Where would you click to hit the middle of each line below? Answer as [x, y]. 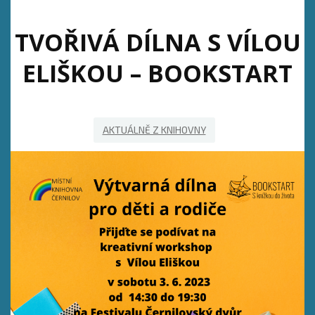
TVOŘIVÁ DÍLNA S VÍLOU [157, 42]
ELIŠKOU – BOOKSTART [157, 73]
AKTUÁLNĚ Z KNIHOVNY [154, 130]
